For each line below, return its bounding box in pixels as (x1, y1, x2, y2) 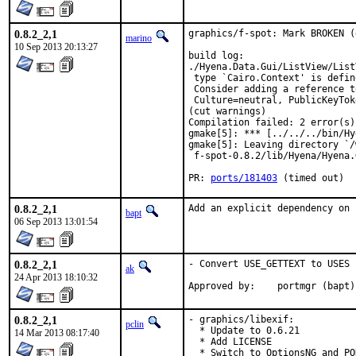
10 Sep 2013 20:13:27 (14, 41, 98, 52)
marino (126, 33, 152, 44)
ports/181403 (211, 172, 277, 184)
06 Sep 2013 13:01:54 (14, 216, 98, 227)
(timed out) (277, 172, 344, 184)
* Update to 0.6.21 (188, 325, 300, 336)
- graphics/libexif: (188, 314, 294, 325)
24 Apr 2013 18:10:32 (14, 272, 98, 283)
